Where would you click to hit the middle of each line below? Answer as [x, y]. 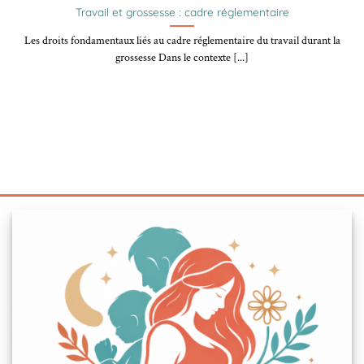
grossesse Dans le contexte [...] [182, 58]
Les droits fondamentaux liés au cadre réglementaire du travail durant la [182, 41]
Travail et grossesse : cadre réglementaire [182, 12]
